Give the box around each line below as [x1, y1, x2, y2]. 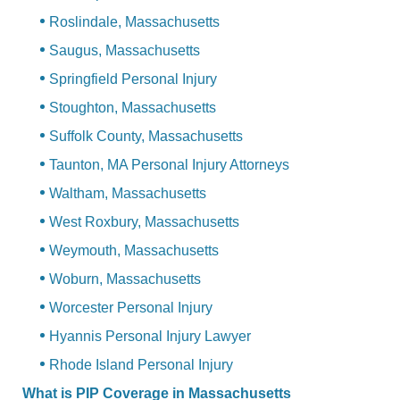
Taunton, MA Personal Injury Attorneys [49, 157, 289, 173]
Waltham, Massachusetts [49, 186, 206, 202]
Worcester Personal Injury [49, 300, 212, 316]
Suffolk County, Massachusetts [49, 129, 243, 145]
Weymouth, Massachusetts [49, 243, 219, 259]
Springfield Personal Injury [49, 71, 217, 87]
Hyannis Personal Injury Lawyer [49, 329, 251, 345]
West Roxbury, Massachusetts [49, 214, 239, 230]
